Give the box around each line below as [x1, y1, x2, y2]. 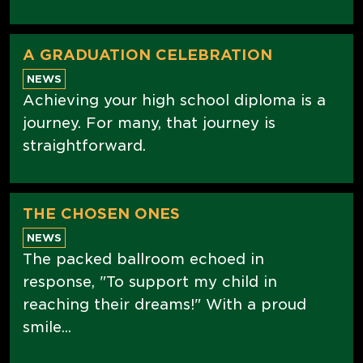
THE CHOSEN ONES [23, 204, 180, 222]
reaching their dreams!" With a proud [23, 295, 306, 313]
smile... [23, 318, 71, 335]
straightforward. [23, 136, 146, 154]
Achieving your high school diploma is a [23, 91, 326, 109]
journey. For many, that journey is [23, 113, 275, 131]
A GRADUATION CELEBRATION [23, 45, 272, 63]
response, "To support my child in [23, 272, 277, 290]
